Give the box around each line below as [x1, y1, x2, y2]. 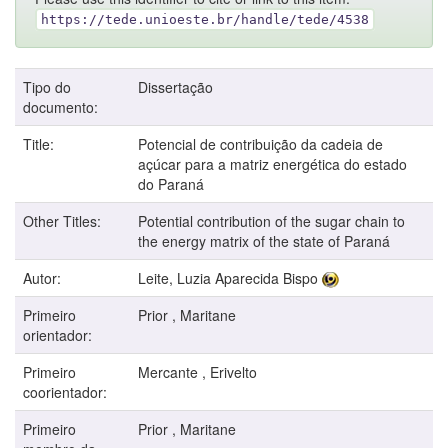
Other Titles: [23, 210, 105, 231]
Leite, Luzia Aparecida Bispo [138, 267, 318, 288]
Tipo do [23, 76, 71, 97]
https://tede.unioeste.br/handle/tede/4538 [41, 11, 369, 27]
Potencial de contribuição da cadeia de [138, 133, 383, 154]
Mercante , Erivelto [138, 361, 257, 382]
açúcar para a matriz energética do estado [138, 153, 407, 174]
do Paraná [138, 173, 204, 194]
